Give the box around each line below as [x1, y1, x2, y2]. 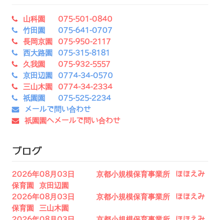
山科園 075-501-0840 [23, 15, 112, 24]
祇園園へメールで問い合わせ [25, 117, 120, 125]
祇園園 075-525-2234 [23, 94, 111, 103]
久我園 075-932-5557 [23, 60, 110, 69]
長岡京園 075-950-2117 [23, 38, 111, 46]
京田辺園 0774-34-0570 [23, 72, 113, 80]
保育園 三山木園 [12, 204, 69, 213]
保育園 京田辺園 [12, 182, 69, 190]
